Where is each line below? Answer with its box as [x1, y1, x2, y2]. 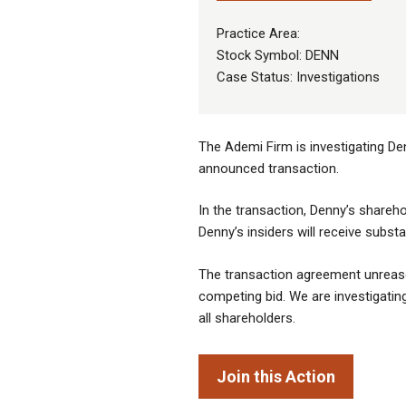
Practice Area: [217, 25, 300, 43]
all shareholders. [198, 309, 295, 326]
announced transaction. [198, 160, 339, 178]
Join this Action [217, 367, 335, 387]
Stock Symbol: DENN [217, 47, 339, 64]
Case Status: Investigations [217, 69, 380, 86]
